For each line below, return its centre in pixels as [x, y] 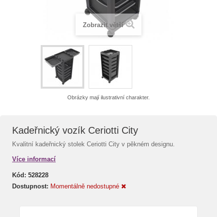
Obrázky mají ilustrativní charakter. [108, 97]
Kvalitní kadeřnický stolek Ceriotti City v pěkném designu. [93, 144]
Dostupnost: [30, 186]
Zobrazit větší [103, 25]
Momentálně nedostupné [86, 186]
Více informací [34, 159]
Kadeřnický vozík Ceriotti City [75, 130]
